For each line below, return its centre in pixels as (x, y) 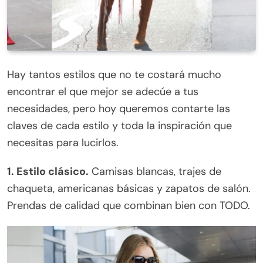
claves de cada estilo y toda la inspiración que (119, 126)
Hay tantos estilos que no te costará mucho (114, 75)
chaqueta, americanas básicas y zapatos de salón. (129, 189)
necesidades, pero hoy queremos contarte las (119, 109)
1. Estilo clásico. (48, 172)
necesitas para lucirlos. (63, 143)
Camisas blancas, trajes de (155, 172)
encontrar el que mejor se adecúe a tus (103, 92)
